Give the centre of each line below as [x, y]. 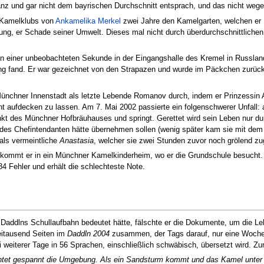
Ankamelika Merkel [88, 21]
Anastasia [77, 140]
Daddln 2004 [88, 234]
